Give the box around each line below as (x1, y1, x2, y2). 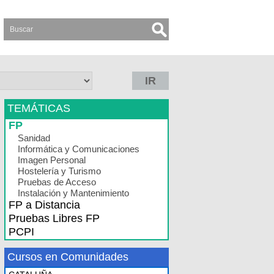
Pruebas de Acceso (18, 177, 96, 187)
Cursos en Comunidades (7, 251, 128, 263)
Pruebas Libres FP (9, 212, 100, 224)
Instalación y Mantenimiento (18, 188, 129, 198)
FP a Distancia (9, 199, 80, 211)
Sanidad (18, 133, 50, 143)
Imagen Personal (18, 155, 86, 165)
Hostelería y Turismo (18, 166, 101, 176)
